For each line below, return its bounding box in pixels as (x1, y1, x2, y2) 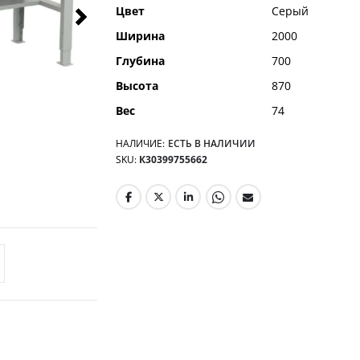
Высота (115, 78, 158, 93)
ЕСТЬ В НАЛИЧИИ (167, 136, 256, 150)
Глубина (115, 53, 165, 68)
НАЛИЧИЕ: (115, 136, 165, 150)
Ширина (115, 28, 165, 43)
